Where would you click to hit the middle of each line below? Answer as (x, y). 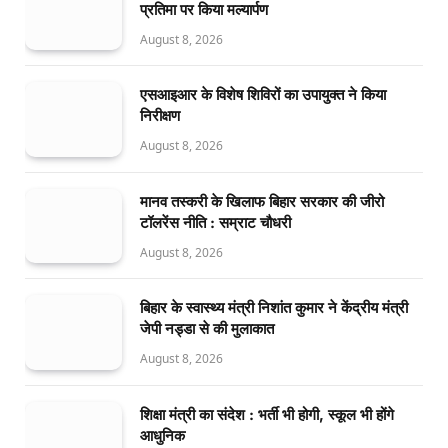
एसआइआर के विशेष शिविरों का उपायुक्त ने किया (263, 95)
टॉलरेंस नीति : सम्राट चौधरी (215, 222)
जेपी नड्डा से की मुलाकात (207, 329)
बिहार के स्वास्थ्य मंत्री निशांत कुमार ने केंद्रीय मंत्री (274, 308)
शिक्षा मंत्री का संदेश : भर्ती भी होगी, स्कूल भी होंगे (267, 415)
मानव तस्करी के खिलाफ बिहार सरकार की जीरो (262, 201)
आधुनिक (162, 436)
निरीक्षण (160, 116)
